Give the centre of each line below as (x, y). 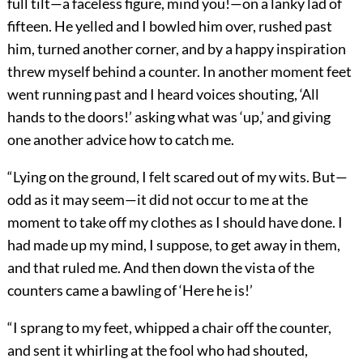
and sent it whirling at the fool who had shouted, (157, 350)
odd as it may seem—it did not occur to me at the (157, 200)
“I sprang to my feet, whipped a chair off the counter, (169, 328)
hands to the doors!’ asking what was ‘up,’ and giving (169, 117)
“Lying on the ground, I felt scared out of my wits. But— (177, 177)
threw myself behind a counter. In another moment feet (179, 72)
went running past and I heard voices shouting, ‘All (163, 94)
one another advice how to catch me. (120, 140)
